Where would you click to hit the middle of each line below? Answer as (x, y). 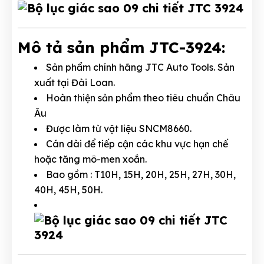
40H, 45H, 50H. (68, 190)
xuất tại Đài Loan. (75, 83)
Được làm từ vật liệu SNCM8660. (119, 129)
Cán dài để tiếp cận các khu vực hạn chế (137, 144)
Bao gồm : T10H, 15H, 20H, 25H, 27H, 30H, (141, 175)
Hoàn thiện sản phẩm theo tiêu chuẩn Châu (143, 98)
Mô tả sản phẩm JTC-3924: (121, 48)
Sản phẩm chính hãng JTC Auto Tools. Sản (140, 67)
